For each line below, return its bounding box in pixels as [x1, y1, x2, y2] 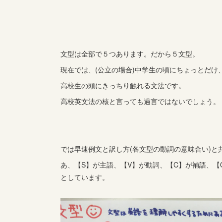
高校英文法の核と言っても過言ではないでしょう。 [60, 96, 220, 106]
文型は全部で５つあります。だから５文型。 [60, 49, 199, 58]
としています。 [60, 172, 109, 182]
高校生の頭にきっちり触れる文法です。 [60, 80, 185, 90]
